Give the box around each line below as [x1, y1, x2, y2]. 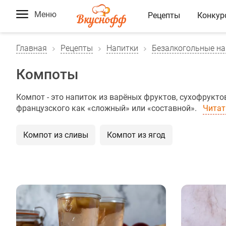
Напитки [106, 43, 138, 53]
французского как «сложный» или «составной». [16, 103, 199, 113]
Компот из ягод [107, 130, 165, 140]
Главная [16, 43, 47, 53]
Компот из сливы [23, 130, 88, 140]
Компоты [16, 66, 79, 83]
